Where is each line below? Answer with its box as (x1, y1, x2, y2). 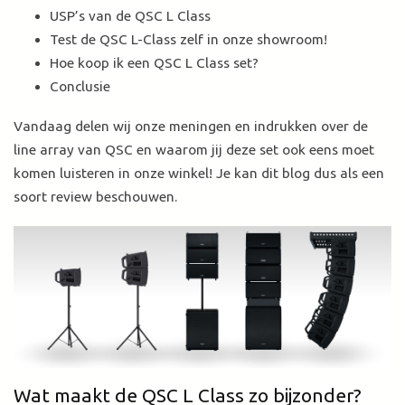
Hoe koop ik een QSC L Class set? (50, 54, 259, 71)
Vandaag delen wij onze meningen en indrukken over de (14, 118, 368, 135)
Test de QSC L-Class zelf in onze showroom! (50, 31, 327, 47)
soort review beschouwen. (14, 189, 181, 205)
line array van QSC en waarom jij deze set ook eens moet (14, 142, 374, 158)
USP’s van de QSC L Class (50, 7, 211, 24)
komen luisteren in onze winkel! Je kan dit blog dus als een (14, 165, 384, 182)
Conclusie (50, 78, 110, 94)
